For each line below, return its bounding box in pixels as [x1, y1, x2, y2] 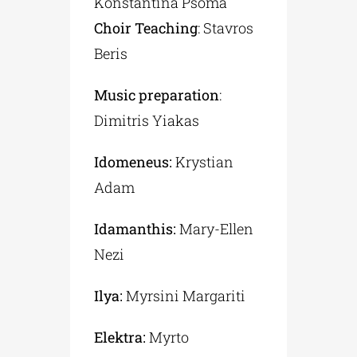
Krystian [175, 151, 234, 171]
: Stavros [198, 18, 254, 37]
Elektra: [94, 327, 147, 347]
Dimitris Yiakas [94, 110, 200, 130]
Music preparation [94, 84, 220, 104]
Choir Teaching [94, 18, 198, 37]
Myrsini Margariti [123, 285, 246, 305]
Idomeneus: [94, 151, 176, 171]
